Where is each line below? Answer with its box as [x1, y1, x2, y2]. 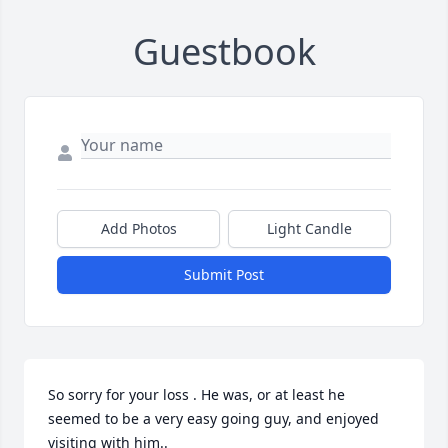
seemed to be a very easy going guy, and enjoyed [48, 409, 379, 428]
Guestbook [132, 27, 316, 76]
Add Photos [100, 219, 177, 238]
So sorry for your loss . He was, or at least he [48, 385, 345, 404]
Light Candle [267, 219, 352, 238]
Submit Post [184, 265, 264, 284]
